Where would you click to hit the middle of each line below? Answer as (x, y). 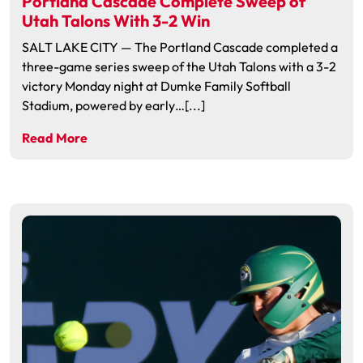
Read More (55, 138)
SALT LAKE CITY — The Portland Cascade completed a (180, 47)
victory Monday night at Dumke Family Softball (156, 86)
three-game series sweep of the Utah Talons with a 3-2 (179, 66)
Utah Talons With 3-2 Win (116, 21)
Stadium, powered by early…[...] (113, 105)
